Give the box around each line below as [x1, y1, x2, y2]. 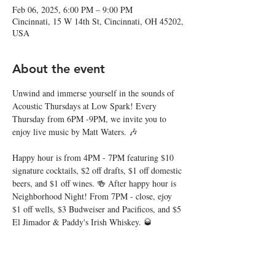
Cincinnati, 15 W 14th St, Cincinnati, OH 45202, [12, 15, 184, 27]
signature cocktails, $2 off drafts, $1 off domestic [12, 165, 184, 176]
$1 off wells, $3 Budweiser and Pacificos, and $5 [12, 203, 184, 215]
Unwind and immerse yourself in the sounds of [12, 87, 177, 99]
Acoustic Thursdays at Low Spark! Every [12, 100, 159, 112]
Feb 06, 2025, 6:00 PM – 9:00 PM [12, 4, 133, 15]
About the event [12, 61, 105, 76]
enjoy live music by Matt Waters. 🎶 [12, 126, 137, 137]
